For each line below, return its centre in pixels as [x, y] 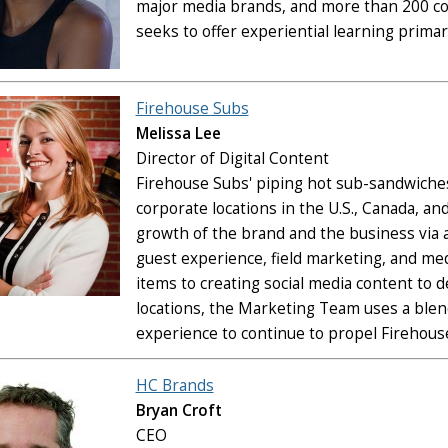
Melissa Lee [178, 133]
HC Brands [174, 385]
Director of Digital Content [232, 158]
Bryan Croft [178, 410]
